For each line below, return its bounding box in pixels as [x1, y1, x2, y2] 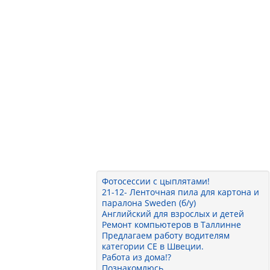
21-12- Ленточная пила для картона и [102, 186, 260, 198]
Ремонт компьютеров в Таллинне [102, 219, 242, 230]
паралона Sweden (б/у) [102, 197, 196, 209]
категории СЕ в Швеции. [102, 240, 204, 252]
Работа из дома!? [102, 251, 172, 263]
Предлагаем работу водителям [102, 230, 230, 241]
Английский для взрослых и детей [102, 208, 245, 219]
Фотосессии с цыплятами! [102, 175, 210, 187]
